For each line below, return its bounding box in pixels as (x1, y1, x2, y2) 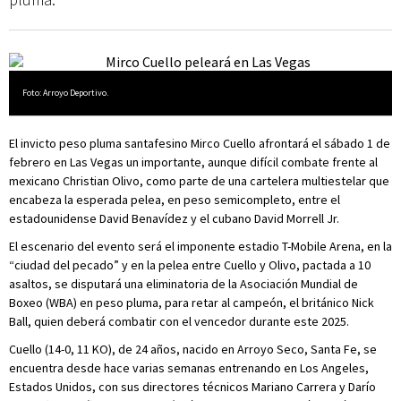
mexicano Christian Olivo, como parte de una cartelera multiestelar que (9, 173, 389, 189)
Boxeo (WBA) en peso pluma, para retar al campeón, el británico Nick (9, 294, 374, 311)
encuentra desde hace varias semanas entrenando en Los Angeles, (9, 360, 369, 376)
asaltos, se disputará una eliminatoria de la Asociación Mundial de (9, 276, 358, 292)
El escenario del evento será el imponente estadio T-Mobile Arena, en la (9, 238, 392, 254)
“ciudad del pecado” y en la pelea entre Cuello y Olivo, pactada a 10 (9, 257, 371, 273)
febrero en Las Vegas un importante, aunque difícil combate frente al (9, 154, 378, 170)
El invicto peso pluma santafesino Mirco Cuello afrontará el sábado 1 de (9, 135, 390, 151)
